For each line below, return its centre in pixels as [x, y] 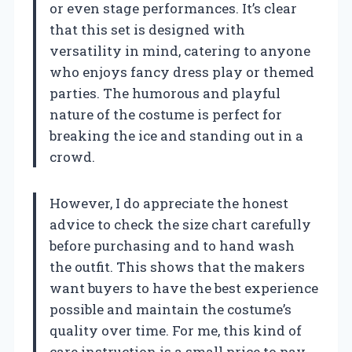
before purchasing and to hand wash [172, 245]
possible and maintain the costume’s [170, 309]
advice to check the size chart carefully [180, 224]
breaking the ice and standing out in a [176, 135]
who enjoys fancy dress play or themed [182, 71]
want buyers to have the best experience [184, 288]
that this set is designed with [147, 29]
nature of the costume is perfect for [166, 114]
